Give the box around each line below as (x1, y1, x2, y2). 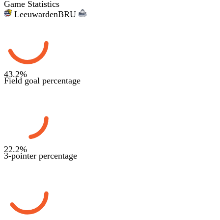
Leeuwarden (14, 9, 58, 19)
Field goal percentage (4, 75, 81, 85)
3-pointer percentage (4, 150, 77, 161)
